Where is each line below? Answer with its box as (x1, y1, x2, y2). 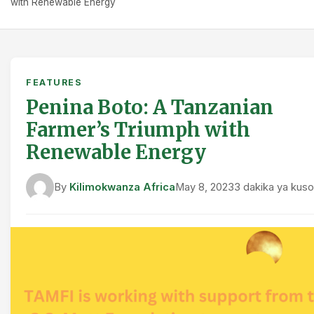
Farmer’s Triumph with (26, 118, 250, 142)
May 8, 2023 (175, 180, 234, 193)
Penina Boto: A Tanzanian (26, 95, 273, 119)
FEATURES (26, 77, 82, 88)
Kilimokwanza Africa (69, 180, 175, 193)
